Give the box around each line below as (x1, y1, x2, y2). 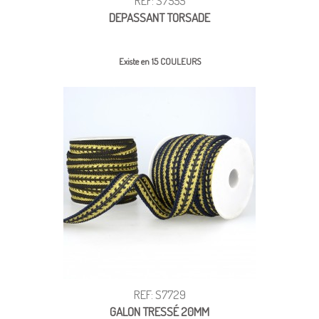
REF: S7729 (133, 286, 186, 302)
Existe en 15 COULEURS (118, 55, 201, 67)
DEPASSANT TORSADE (109, 9, 210, 25)
